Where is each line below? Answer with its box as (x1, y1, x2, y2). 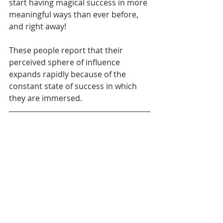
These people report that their (9, 44, 125, 56)
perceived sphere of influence (9, 56, 122, 68)
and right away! (9, 20, 68, 32)
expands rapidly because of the (9, 68, 128, 80)
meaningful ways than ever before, (9, 8, 140, 20)
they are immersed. (9, 92, 82, 104)
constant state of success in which (9, 80, 139, 92)
